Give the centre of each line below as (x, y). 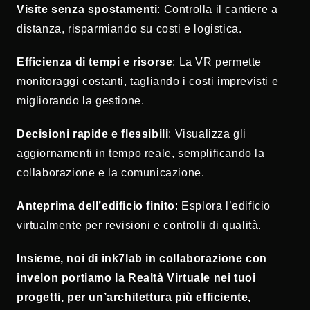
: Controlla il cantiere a (218, 9)
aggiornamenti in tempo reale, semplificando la (141, 153)
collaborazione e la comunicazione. (111, 172)
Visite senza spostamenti (87, 9)
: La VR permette (217, 62)
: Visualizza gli (208, 134)
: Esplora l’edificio (223, 206)
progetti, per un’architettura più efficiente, (134, 297)
